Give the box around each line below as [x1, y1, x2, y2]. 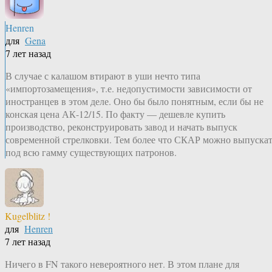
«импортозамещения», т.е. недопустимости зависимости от [5, 82, 252, 95]
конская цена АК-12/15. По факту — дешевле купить [5, 107, 225, 121]
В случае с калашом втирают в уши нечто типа [5, 69, 200, 83]
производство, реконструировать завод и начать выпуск [5, 120, 237, 134]
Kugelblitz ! [5, 209, 50, 223]
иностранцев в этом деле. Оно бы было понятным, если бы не [5, 95, 263, 108]
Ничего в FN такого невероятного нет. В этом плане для [5, 257, 239, 271]
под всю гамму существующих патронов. [5, 146, 177, 159]
